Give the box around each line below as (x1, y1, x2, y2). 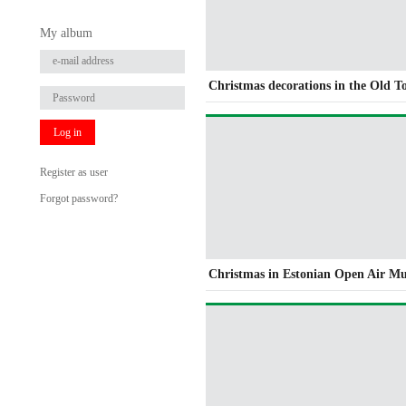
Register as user (39, 165, 108, 179)
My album (39, 25, 92, 40)
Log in (53, 125, 82, 139)
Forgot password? (39, 191, 118, 205)
